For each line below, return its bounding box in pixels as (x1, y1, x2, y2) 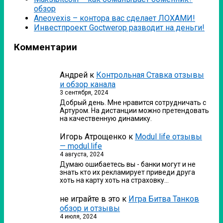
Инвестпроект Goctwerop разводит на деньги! (34, 23, 205, 33)
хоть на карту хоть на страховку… (60, 176, 169, 185)
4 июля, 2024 (60, 213, 97, 220)
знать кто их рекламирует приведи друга (60, 168, 195, 177)
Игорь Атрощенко (60, 132, 126, 142)
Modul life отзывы (135, 132, 202, 142)
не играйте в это (60, 194, 120, 204)
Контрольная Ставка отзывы (96, 70, 204, 80)
